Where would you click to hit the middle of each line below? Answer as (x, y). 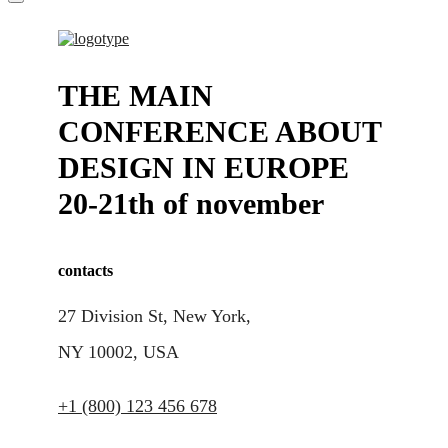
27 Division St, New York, (154, 316)
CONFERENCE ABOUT (219, 131)
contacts (85, 270)
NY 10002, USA (118, 352)
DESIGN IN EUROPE (203, 167)
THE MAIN (135, 95)
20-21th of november (191, 203)
